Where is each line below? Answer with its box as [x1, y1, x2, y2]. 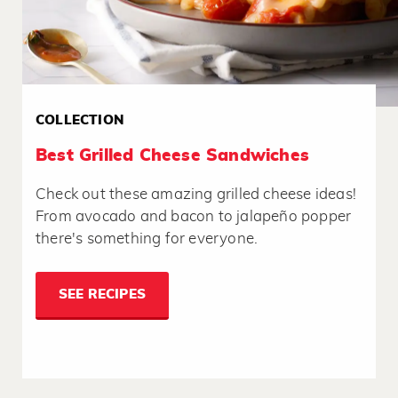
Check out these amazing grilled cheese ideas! [36, 187, 357, 203]
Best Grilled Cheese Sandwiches [36, 147, 309, 165]
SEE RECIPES [58, 288, 147, 302]
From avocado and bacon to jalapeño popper [36, 209, 352, 225]
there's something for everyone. [36, 231, 262, 247]
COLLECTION [36, 114, 123, 128]
